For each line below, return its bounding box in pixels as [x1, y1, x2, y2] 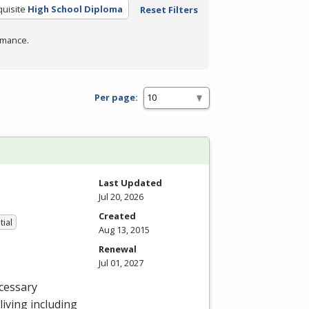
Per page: [94, 91, 138, 104]
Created [99, 209, 136, 222]
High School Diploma [27, 2, 123, 15]
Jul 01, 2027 [99, 256, 143, 269]
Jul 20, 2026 [99, 190, 143, 203]
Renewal [99, 242, 137, 255]
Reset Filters [139, 3, 198, 16]
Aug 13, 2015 [99, 223, 150, 236]
